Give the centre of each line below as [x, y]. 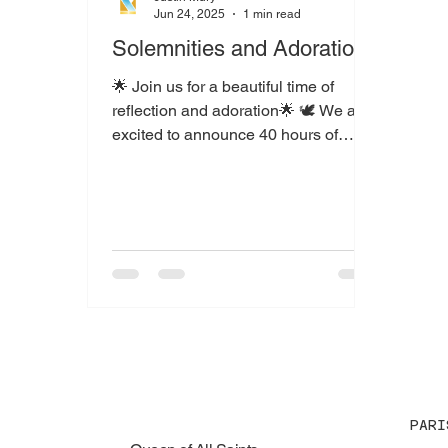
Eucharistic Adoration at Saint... [223, 159]
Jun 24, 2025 [190, 13]
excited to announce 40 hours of [225, 135]
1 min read [272, 13]
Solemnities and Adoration [239, 49]
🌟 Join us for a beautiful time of [223, 87]
